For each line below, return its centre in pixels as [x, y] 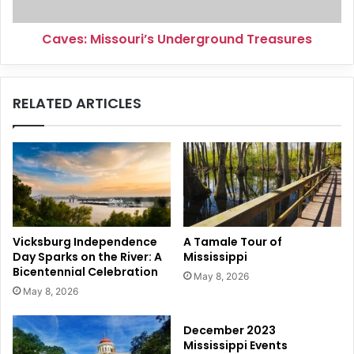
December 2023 [230, 330]
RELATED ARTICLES [77, 103]
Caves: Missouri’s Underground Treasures [177, 39]
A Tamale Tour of [233, 241]
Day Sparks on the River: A [87, 256]
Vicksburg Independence [85, 241]
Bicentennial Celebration [85, 271]
